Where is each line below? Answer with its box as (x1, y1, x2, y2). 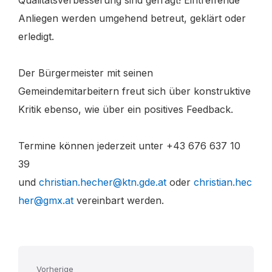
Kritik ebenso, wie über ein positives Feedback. (18, 103, 233, 116)
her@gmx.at (18, 194, 73, 207)
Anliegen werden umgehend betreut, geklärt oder (18, 12, 246, 25)
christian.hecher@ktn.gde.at (39, 176, 166, 189)
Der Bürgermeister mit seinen (18, 67, 153, 80)
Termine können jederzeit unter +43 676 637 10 (18, 140, 240, 152)
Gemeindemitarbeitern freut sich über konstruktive (18, 85, 251, 98)
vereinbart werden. (73, 194, 164, 207)
